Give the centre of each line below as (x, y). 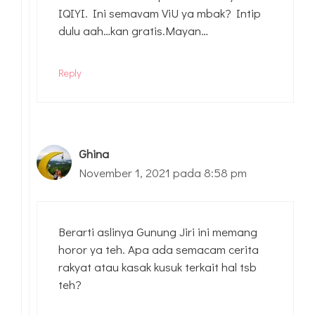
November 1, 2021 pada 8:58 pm (163, 172)
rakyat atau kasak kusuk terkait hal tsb (157, 267)
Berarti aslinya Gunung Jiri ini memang (158, 232)
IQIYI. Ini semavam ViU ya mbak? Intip (160, 13)
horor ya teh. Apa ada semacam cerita (159, 250)
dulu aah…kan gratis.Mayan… (133, 30)
